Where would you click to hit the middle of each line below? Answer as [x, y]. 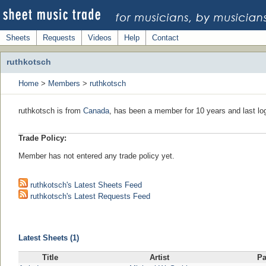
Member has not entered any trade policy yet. [96, 156]
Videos [100, 38]
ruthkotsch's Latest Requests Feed [89, 196]
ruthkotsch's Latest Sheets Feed [85, 185]
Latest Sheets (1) [49, 238]
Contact [165, 38]
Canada [96, 111]
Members [64, 83]
